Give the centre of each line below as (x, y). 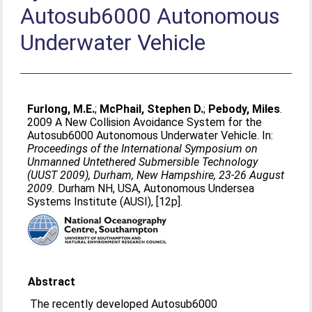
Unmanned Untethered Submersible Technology (143, 162)
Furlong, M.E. (61, 109)
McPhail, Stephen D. (152, 109)
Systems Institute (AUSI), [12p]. (105, 202)
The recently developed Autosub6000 (124, 304)
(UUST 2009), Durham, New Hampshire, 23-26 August (156, 175)
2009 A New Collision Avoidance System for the (145, 122)
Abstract (52, 282)
